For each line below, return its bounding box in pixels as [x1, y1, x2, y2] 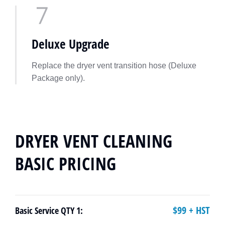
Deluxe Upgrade [32, 35, 109, 52]
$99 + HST [173, 203, 210, 217]
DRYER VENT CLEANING [15, 129, 172, 153]
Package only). [32, 74, 85, 82]
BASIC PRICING [15, 152, 116, 175]
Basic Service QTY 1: [15, 204, 83, 216]
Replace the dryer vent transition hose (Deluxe [32, 61, 196, 70]
